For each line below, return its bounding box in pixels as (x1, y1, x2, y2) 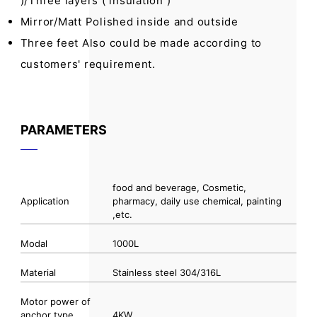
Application (20, 195, 69, 207)
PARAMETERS (20, 122, 107, 137)
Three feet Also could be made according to (20, 36, 263, 50)
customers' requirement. (20, 57, 156, 71)
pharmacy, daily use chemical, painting (112, 195, 282, 207)
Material (20, 267, 56, 278)
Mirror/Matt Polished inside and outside (20, 15, 238, 28)
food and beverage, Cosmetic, (112, 182, 246, 193)
